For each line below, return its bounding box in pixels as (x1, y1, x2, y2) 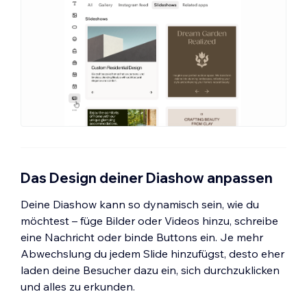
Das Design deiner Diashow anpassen (21, 169, 273, 186)
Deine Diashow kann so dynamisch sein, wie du (21, 197, 259, 211)
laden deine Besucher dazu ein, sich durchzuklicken (21, 262, 280, 277)
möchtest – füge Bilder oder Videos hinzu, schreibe (21, 213, 278, 228)
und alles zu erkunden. (21, 279, 135, 293)
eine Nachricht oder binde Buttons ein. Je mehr (21, 230, 263, 244)
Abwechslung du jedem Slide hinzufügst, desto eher (21, 246, 284, 260)
